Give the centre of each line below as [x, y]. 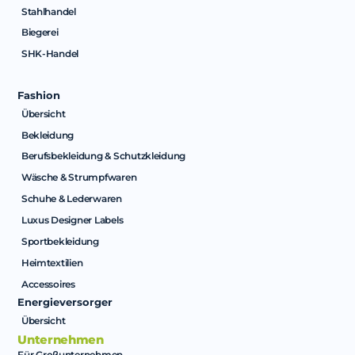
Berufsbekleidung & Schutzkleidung [103, 156]
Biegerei [40, 32]
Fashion [39, 96]
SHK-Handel [50, 54]
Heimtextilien [52, 262]
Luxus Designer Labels [72, 220]
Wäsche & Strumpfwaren [79, 177]
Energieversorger [65, 303]
